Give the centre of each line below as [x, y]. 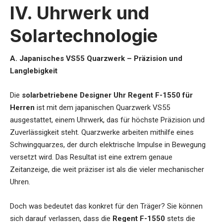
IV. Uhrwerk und [80, 13]
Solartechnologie [84, 35]
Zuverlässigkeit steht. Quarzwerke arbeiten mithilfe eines [102, 132]
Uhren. [20, 182]
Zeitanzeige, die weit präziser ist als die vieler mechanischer [107, 169]
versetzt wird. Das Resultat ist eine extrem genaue [91, 157]
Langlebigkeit [34, 71]
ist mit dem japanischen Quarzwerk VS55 [102, 107]
